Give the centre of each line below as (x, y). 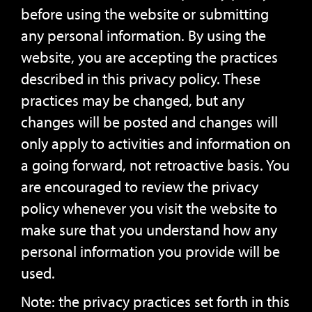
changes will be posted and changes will (149, 122)
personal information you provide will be (150, 251)
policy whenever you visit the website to (149, 208)
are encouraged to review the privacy (140, 187)
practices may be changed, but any (133, 100)
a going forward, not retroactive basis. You (155, 165)
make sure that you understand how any (149, 230)
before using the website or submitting (145, 14)
